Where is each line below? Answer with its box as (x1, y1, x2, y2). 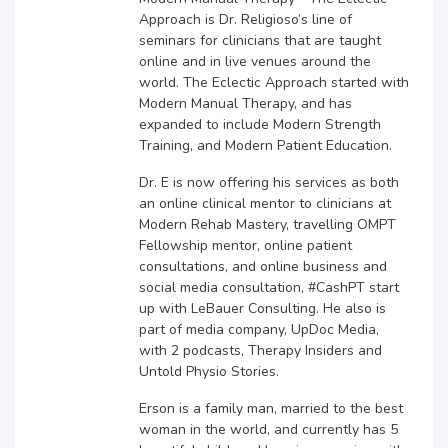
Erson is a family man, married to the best (139, 398, 403, 418)
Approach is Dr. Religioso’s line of (139, 9, 352, 29)
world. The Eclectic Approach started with (139, 72, 409, 92)
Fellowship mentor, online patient (139, 235, 352, 255)
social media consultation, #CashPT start (139, 277, 399, 297)
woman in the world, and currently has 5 (139, 419, 398, 439)
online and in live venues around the (139, 51, 371, 71)
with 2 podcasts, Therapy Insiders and (139, 340, 382, 360)
